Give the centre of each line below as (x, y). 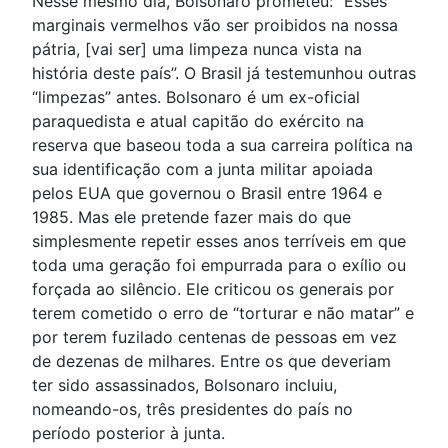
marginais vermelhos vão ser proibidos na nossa (215, 25)
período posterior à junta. (128, 433)
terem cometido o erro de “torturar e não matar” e (223, 313)
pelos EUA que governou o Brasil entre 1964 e (207, 193)
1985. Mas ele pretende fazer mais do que (191, 217)
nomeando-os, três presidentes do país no (192, 409)
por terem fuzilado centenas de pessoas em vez (214, 337)
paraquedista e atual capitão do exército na (198, 121)
